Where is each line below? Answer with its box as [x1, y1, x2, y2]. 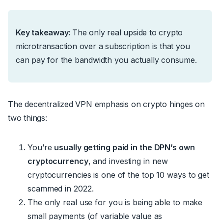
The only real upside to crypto [72, 27, 183, 37]
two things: [8, 112, 47, 123]
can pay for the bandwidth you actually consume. [16, 55, 197, 65]
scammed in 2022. [27, 183, 96, 193]
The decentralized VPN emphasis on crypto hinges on [8, 99, 205, 109]
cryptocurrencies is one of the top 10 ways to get [27, 169, 210, 180]
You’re [27, 142, 55, 152]
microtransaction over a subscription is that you [16, 41, 190, 51]
